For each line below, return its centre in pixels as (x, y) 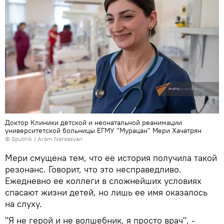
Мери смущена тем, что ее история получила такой (111, 157)
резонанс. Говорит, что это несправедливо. (93, 169)
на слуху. (23, 203)
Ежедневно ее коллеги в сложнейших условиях (103, 180)
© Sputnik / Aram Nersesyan (44, 138)
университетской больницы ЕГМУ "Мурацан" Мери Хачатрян (103, 130)
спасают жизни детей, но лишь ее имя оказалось (106, 192)
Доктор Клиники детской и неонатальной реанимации (93, 122)
